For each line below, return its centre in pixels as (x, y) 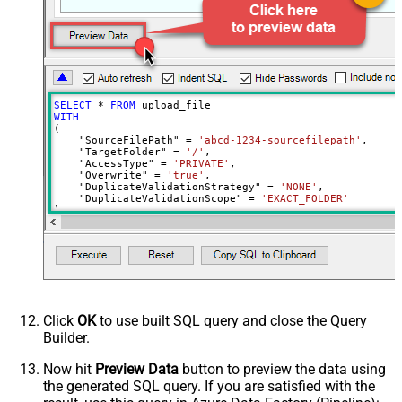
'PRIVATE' (201, 163)
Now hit (69, 369)
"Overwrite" (104, 175)
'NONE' (298, 187)
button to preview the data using (282, 369)
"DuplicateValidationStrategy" (160, 187)
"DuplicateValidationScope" (151, 198)
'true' (185, 175)
